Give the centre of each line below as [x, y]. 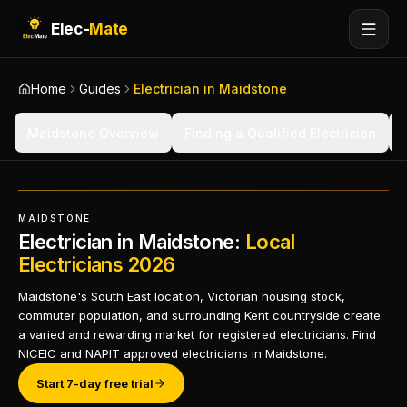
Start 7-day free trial [95, 383]
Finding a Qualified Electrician [280, 133]
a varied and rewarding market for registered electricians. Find [197, 334]
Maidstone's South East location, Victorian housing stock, [182, 296]
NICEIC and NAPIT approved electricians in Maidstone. [173, 353]
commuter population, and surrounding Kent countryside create [199, 315]
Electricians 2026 [97, 264]
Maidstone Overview [93, 133]
